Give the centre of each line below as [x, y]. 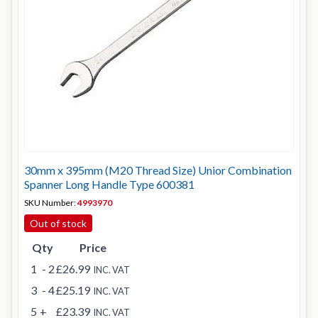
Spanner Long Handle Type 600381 [109, 184]
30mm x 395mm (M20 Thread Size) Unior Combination [158, 170]
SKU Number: [51, 203]
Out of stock [58, 223]
